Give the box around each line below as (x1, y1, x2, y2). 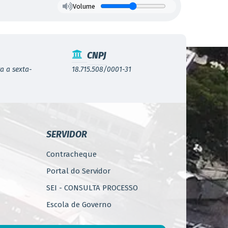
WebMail (46, 217, 76, 226)
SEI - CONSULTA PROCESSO (46, 183, 138, 192)
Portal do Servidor (46, 166, 110, 176)
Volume (72, 2, 95, 10)
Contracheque (46, 150, 97, 159)
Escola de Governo (46, 200, 111, 209)
